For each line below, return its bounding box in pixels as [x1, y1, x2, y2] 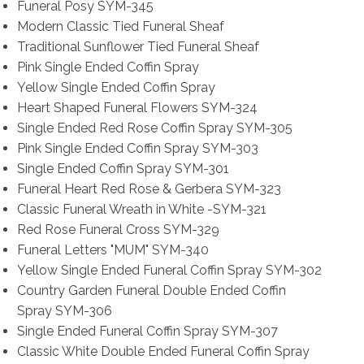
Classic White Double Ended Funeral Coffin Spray [16, 344, 310, 360]
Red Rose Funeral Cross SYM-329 [16, 222, 219, 238]
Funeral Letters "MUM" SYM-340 [16, 242, 209, 258]
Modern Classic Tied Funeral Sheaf [16, 19, 224, 35]
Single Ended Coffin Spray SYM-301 [16, 161, 229, 177]
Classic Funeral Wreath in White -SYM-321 [16, 201, 266, 218]
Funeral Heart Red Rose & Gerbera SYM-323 [16, 181, 281, 197]
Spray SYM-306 [16, 303, 112, 319]
